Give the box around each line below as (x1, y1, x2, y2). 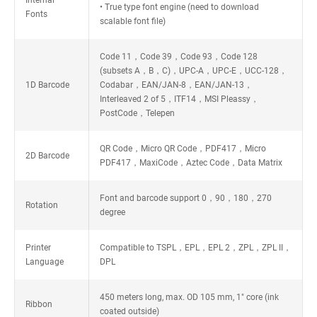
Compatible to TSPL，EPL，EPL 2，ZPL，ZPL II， (99, 243, 292, 253)
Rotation (25, 200, 58, 210)
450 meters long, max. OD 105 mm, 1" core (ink (99, 292, 279, 302)
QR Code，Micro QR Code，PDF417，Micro (99, 144, 266, 154)
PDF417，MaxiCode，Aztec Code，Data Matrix (99, 158, 282, 168)
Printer (25, 243, 51, 253)
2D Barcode (25, 151, 69, 161)
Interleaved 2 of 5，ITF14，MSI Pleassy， (99, 94, 259, 104)
